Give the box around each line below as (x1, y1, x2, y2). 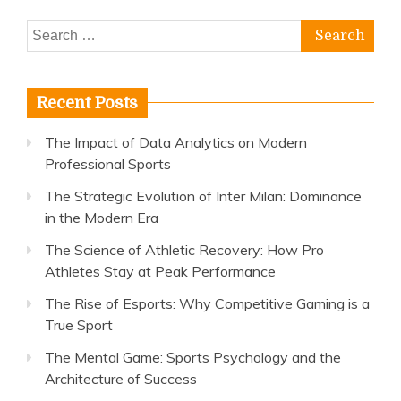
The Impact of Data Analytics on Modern (45, 133, 307, 151)
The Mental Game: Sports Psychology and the (45, 348, 341, 366)
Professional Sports (45, 155, 171, 173)
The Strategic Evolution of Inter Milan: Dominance (45, 187, 362, 205)
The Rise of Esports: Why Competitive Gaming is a (45, 294, 370, 312)
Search (26, 21, 71, 39)
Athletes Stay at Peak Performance (45, 262, 276, 280)
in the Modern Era (45, 209, 158, 226)
